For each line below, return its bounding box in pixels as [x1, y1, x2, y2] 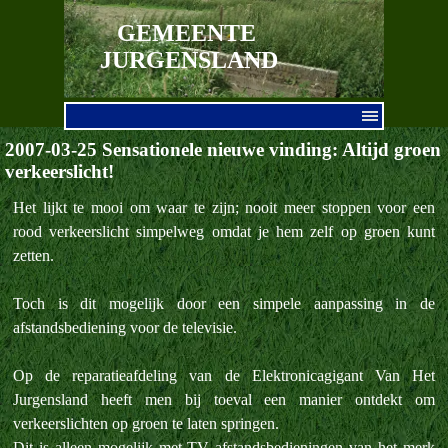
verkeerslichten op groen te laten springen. [13, 415, 279, 432]
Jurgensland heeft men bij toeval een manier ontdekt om [13, 391, 435, 408]
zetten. [13, 247, 54, 264]
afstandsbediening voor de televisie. [13, 319, 237, 336]
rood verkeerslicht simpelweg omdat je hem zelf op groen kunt [13, 223, 435, 240]
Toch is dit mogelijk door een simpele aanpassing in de [13, 295, 435, 312]
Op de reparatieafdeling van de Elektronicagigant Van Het [13, 367, 435, 384]
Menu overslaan [224, 102, 325, 119]
